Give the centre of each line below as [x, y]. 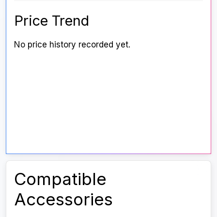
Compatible [60, 178]
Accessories [63, 199]
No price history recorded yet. [72, 45]
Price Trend [52, 21]
